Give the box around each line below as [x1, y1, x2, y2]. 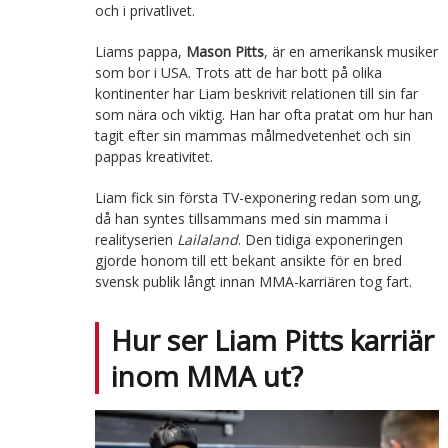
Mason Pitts [185, 42, 264, 62]
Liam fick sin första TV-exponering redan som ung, [94, 188, 422, 208]
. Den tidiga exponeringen [237, 230, 403, 250]
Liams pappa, [94, 42, 186, 62]
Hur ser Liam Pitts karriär [110, 321, 434, 360]
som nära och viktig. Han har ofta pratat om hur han [94, 105, 433, 125]
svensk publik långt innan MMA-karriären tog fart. [94, 272, 412, 292]
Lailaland [176, 230, 238, 250]
